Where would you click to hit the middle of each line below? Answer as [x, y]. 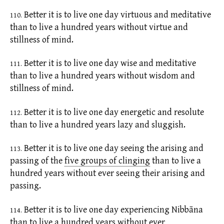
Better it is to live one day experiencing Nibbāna [112, 209]
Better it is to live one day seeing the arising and [113, 148]
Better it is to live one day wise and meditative [109, 63]
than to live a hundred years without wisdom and [102, 76]
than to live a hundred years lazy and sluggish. [98, 124]
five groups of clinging [107, 161]
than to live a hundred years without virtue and [99, 27]
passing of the [36, 161]
